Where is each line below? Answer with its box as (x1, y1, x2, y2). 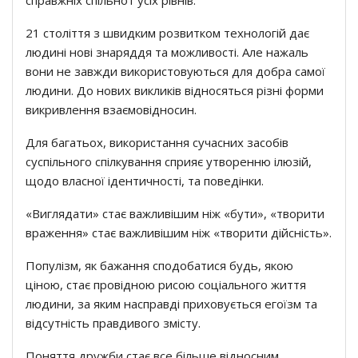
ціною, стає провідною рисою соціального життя (26, 276, 306, 292)
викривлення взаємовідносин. (26, 101, 197, 117)
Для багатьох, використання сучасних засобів (26, 133, 288, 150)
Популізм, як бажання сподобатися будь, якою (26, 257, 293, 273)
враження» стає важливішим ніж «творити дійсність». (26, 224, 332, 241)
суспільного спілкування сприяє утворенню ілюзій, (26, 153, 312, 169)
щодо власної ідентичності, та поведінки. (26, 172, 264, 189)
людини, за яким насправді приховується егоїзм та (26, 295, 317, 312)
